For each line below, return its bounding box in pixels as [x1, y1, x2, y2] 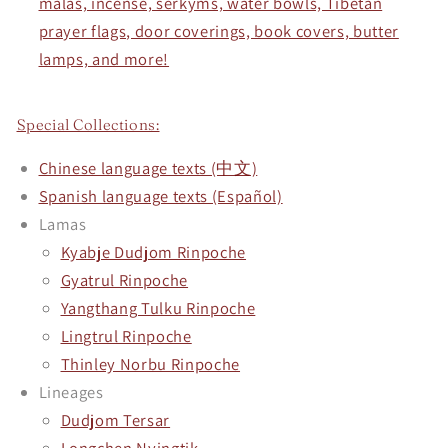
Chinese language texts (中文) [38, 156, 258, 179]
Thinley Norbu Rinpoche [60, 352, 241, 375]
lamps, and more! [38, 47, 170, 70]
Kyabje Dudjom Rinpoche [60, 240, 247, 263]
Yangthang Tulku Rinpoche [60, 296, 256, 319]
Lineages [38, 380, 104, 403]
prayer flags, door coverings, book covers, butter [38, 19, 399, 42]
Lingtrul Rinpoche [60, 324, 192, 347]
